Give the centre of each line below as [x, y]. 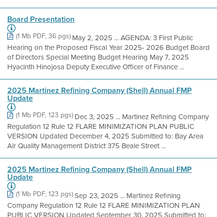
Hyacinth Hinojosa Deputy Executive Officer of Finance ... [96, 67]
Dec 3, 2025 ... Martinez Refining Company [142, 117]
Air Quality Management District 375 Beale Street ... [86, 146]
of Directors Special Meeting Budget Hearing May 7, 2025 [98, 57]
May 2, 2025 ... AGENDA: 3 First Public [132, 38]
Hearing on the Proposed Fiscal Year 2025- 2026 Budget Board [108, 47]
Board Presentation [41, 19]
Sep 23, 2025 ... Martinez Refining [128, 196]
